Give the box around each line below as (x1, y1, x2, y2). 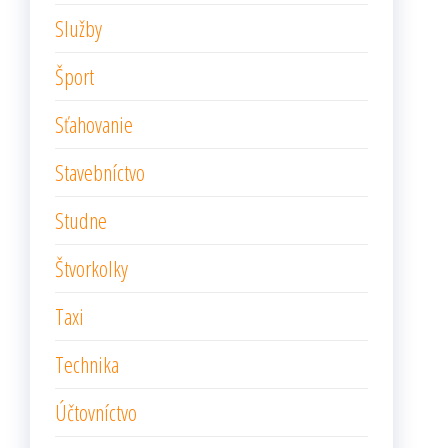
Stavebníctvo (55, 157, 145, 187)
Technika (55, 349, 119, 379)
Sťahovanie (55, 109, 133, 139)
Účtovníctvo (55, 397, 137, 427)
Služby (55, 13, 102, 43)
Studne (55, 205, 107, 235)
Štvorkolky (55, 253, 128, 283)
